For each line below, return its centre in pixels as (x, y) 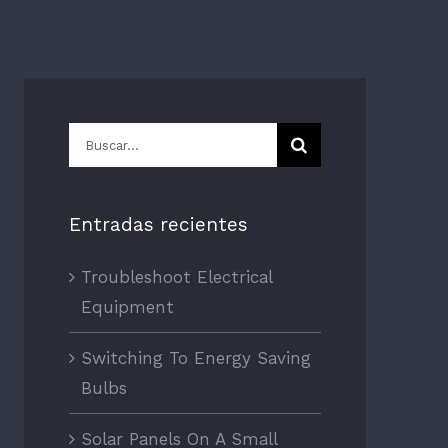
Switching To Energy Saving (195, 357)
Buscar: (97, 137)
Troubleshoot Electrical (176, 276)
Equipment (127, 306)
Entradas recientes (158, 224)
